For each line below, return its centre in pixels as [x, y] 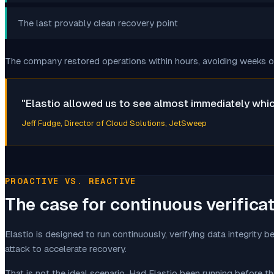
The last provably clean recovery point [98, 23]
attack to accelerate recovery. [66, 248]
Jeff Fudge [41, 123]
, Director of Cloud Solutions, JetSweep [134, 123]
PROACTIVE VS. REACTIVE [71, 181]
